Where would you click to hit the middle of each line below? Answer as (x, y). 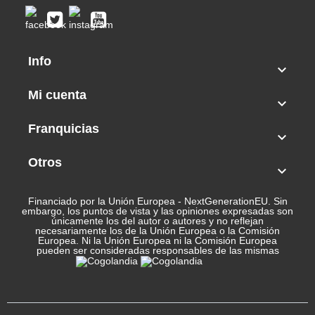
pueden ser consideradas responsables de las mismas (157, 251)
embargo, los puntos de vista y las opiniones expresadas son (157, 211)
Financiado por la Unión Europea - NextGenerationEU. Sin (157, 201)
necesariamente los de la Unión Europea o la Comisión (157, 231)
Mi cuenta (57, 95)
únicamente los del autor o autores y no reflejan (157, 221)
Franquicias (64, 129)
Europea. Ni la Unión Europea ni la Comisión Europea (157, 241)
